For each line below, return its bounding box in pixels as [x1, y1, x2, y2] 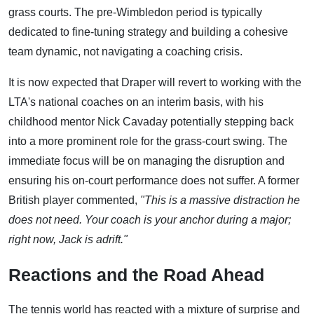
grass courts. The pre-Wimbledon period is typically [8, 6, 262, 19]
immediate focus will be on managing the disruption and [8, 155, 285, 168]
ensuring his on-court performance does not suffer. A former [8, 175, 299, 187]
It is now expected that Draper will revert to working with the [8, 76, 301, 89]
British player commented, [8, 194, 140, 207]
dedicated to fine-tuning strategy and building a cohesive [8, 26, 288, 39]
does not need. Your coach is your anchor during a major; [8, 214, 291, 226]
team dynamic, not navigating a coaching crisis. [8, 46, 243, 58]
